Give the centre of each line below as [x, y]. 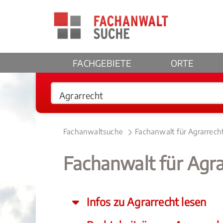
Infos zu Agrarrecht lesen [145, 202]
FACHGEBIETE [102, 63]
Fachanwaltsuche [93, 131]
